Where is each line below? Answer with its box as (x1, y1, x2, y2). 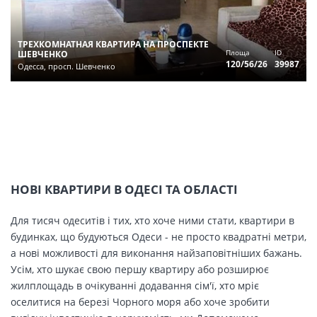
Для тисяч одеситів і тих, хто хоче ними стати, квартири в (11, 213, 294, 227)
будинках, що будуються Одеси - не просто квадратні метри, (11, 229, 306, 243)
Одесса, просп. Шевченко (18, 60, 115, 71)
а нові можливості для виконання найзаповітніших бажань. (11, 246, 302, 260)
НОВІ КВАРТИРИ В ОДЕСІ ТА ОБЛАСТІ (11, 180, 238, 197)
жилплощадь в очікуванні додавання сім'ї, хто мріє (11, 278, 259, 292)
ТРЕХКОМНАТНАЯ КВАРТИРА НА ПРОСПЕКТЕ (18, 38, 209, 50)
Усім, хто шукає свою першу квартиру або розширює (11, 262, 269, 276)
